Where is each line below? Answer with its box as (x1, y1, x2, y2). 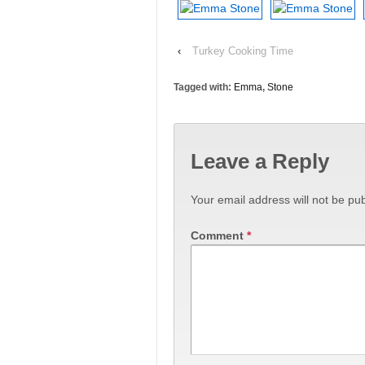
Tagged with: (174, 81, 234, 94)
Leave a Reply (191, 148, 329, 174)
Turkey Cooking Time (192, 45, 293, 58)
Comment (191, 228, 247, 242)
